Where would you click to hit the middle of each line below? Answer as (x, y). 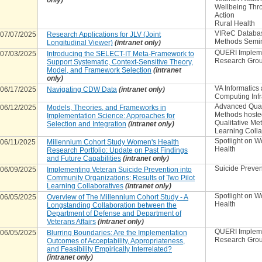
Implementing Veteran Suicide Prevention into (119, 170)
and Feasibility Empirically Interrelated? (109, 249)
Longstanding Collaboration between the (112, 205)
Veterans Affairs (71, 222)
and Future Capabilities (84, 158)
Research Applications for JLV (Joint (104, 35)
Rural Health (235, 23)
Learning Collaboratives (85, 186)
